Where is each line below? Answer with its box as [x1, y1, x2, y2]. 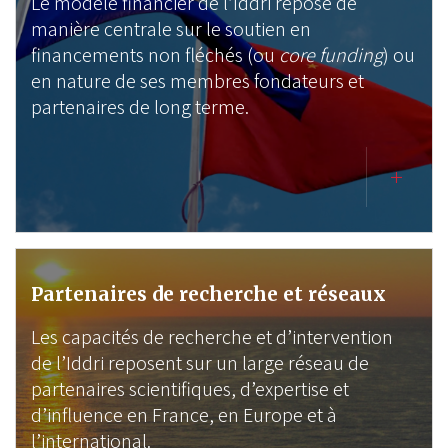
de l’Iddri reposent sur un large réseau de [31, 350, 369, 376]
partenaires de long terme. [31, 94, 249, 120]
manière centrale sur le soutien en [31, 16, 311, 42]
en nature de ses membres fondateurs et [31, 68, 364, 94]
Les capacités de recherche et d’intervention [31, 324, 393, 350]
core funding [279, 42, 383, 68]
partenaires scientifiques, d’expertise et [31, 376, 349, 402]
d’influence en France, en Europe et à [31, 402, 337, 428]
